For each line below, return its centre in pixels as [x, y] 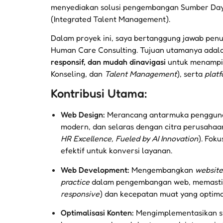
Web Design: [83, 115]
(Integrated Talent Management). [111, 19]
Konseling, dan [78, 73]
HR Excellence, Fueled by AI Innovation [129, 139]
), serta [191, 73]
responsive [80, 193]
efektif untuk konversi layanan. [116, 151]
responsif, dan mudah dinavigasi [108, 61]
